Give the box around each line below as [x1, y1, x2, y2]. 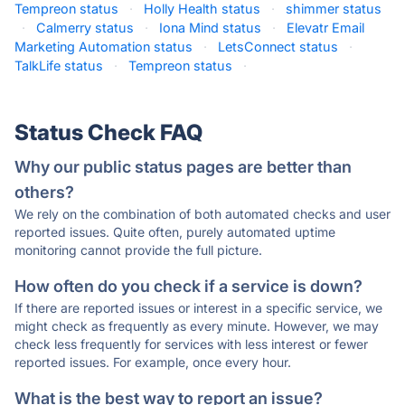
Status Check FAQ [14, 119, 202, 146]
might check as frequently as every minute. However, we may [14, 318, 379, 334]
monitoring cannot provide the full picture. [14, 242, 262, 258]
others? [14, 183, 74, 202]
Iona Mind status [159, 20, 261, 35]
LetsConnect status [218, 39, 338, 54]
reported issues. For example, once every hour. [14, 354, 291, 370]
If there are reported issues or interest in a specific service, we [14, 300, 382, 316]
